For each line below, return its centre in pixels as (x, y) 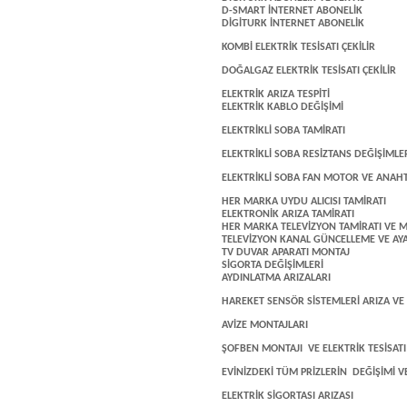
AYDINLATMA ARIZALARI (276, 278)
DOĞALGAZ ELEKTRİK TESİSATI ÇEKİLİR (309, 71)
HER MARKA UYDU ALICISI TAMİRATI (304, 202)
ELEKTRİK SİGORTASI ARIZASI (288, 396)
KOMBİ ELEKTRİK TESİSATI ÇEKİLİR (298, 47)
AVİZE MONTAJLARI (265, 325)
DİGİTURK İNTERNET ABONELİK (293, 24)
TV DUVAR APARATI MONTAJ (286, 253)
